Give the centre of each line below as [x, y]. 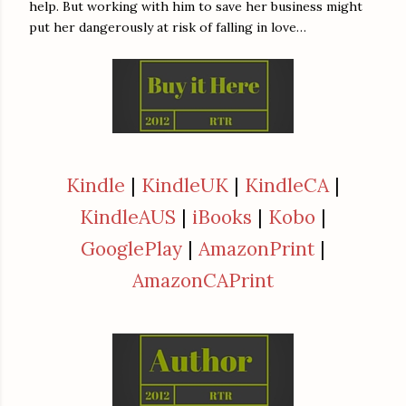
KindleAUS [130, 217]
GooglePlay [134, 249]
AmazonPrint [259, 249]
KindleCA [290, 186]
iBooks [222, 217]
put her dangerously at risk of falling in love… [177, 27]
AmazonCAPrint [203, 281]
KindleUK [185, 186]
